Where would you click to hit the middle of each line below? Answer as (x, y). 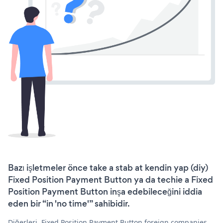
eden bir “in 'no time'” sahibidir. (69, 203)
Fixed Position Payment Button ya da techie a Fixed (111, 179)
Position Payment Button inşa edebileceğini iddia (105, 191)
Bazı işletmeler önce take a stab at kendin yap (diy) (108, 167)
